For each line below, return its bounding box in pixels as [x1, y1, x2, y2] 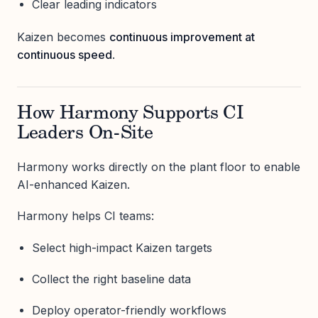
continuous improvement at [109, 30, 255, 45]
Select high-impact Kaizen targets [31, 240, 212, 255]
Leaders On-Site [17, 125, 153, 144]
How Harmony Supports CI [17, 105, 244, 124]
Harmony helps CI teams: [17, 209, 154, 224]
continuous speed [17, 48, 112, 62]
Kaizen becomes [17, 30, 109, 45]
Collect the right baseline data [31, 271, 191, 286]
